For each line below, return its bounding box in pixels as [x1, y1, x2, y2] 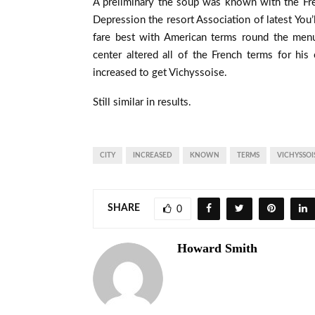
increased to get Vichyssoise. [93, 67, 227, 78]
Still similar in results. [93, 96, 191, 108]
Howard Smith [177, 240, 257, 255]
